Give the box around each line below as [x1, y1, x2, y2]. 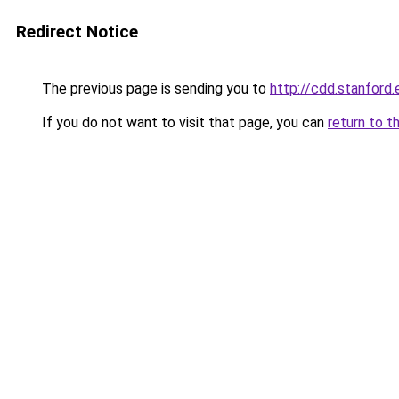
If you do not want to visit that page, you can [38, 114, 328, 131]
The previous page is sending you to [38, 80, 270, 97]
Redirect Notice [16, 21, 138, 42]
